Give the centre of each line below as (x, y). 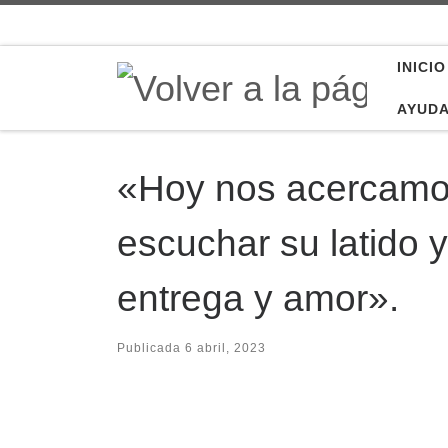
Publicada (151, 347)
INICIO (421, 67)
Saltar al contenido (92, 27)
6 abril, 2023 (225, 347)
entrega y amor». (258, 298)
